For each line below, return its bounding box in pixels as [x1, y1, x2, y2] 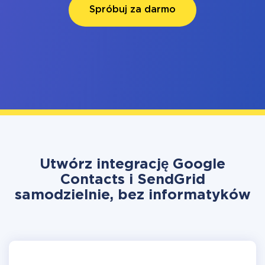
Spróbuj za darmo [89, 5, 176, 14]
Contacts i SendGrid [60, 173, 205, 186]
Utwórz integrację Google [40, 158, 225, 171]
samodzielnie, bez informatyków [14, 189, 251, 202]
